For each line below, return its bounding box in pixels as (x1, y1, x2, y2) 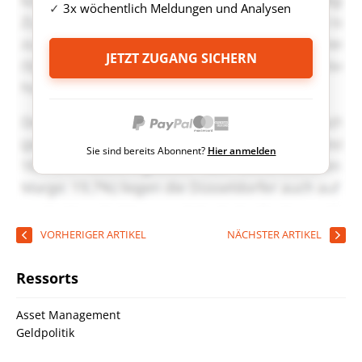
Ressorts (16, 268, 78, 288)
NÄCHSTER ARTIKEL (227, 227, 322, 242)
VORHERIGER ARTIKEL (40, 227, 146, 242)
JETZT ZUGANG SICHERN (105, 49, 257, 67)
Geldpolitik (16, 325, 74, 340)
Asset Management (16, 307, 120, 322)
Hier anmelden (207, 144, 276, 158)
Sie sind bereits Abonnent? (86, 144, 208, 158)
